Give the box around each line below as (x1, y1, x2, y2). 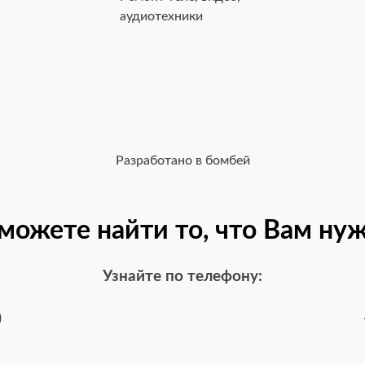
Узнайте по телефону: (103, 268, 262, 284)
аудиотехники (120, 10, 204, 24)
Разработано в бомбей (115, 154, 250, 168)
